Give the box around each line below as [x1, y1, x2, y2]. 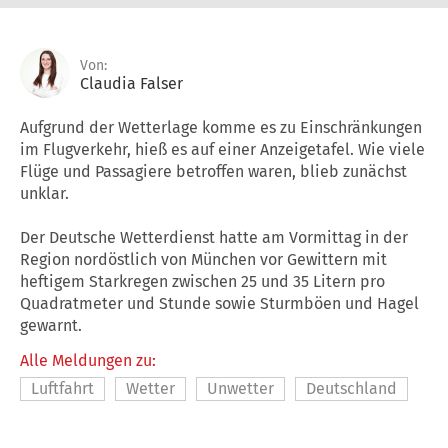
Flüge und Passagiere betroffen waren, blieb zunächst [20, 161, 407, 181]
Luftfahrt [31, 378, 94, 398]
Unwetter [207, 378, 274, 398]
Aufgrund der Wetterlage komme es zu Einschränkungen [20, 117, 422, 137]
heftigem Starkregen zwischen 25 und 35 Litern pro [20, 271, 385, 291]
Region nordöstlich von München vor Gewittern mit [20, 249, 387, 269]
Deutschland [306, 378, 397, 398]
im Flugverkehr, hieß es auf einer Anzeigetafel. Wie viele [20, 139, 425, 159]
